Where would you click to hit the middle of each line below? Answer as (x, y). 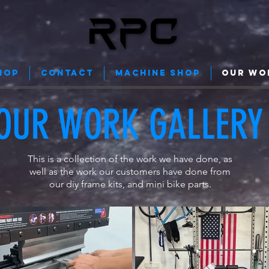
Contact (67, 73)
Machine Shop (158, 73)
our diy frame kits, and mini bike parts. (130, 184)
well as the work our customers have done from (130, 171)
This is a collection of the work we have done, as (130, 159)
